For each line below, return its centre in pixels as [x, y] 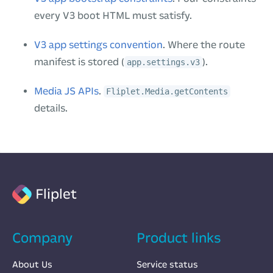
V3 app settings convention [98, 44]
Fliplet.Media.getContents [167, 91]
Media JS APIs [66, 91]
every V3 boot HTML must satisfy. [113, 15]
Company [42, 238]
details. [51, 108]
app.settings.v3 [163, 62]
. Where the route [204, 44]
